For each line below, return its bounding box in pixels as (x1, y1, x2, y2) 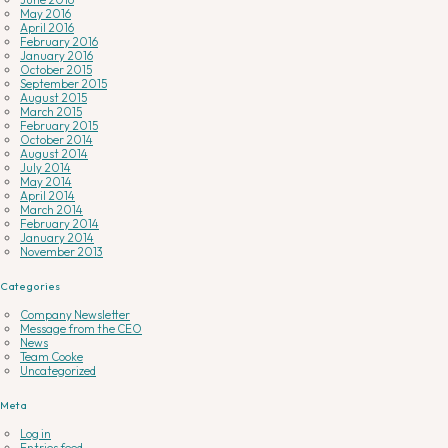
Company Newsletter (20, 307, 130, 323)
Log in (20, 426, 51, 442)
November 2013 (20, 244, 103, 260)
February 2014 (20, 216, 99, 232)
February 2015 (20, 118, 98, 134)
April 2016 (20, 20, 74, 36)
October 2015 (20, 62, 92, 78)
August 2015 (20, 90, 87, 106)
